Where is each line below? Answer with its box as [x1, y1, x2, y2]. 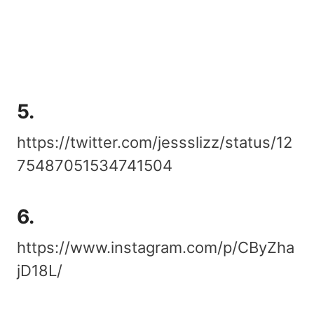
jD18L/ [17, 261, 62, 280]
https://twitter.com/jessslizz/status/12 [17, 132, 292, 151]
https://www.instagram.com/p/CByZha [17, 238, 294, 257]
